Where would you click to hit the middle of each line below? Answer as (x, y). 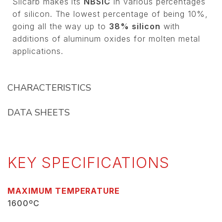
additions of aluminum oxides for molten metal (107, 39)
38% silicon (135, 27)
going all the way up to (61, 27)
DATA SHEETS (39, 113)
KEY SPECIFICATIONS (89, 163)
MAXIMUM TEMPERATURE (64, 191)
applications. (38, 51)
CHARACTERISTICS (49, 88)
